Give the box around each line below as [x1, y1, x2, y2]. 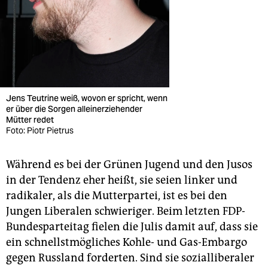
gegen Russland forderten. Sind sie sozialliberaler [6, 251, 254, 264]
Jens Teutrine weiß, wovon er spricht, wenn [6, 92, 167, 103]
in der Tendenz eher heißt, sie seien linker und [6, 173, 237, 187]
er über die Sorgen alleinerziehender [6, 103, 142, 114]
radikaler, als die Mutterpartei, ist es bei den [6, 188, 227, 202]
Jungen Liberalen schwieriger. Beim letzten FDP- [6, 204, 245, 218]
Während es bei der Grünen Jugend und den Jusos [6, 157, 252, 171]
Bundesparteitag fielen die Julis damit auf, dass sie [6, 220, 258, 233]
